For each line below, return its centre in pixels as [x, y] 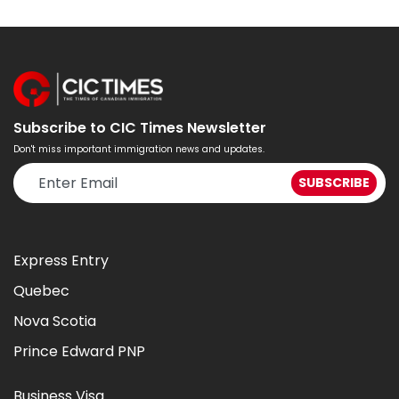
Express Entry [61, 261]
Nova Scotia [55, 322]
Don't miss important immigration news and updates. [139, 150]
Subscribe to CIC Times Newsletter [140, 128]
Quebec [41, 291]
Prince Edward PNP [79, 352]
